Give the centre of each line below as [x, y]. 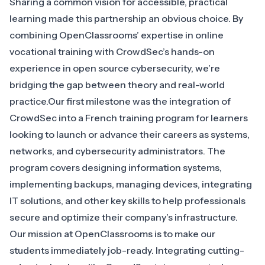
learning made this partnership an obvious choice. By [126, 19]
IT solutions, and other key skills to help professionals [127, 201]
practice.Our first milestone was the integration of [120, 101]
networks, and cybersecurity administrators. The [117, 151]
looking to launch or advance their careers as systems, [130, 135]
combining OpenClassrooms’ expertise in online [117, 35]
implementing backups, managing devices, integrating [131, 184]
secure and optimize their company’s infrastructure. [124, 217]
